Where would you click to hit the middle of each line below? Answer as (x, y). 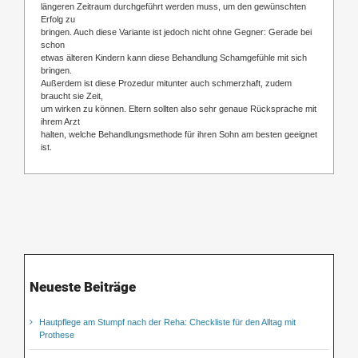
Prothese (57, 335)
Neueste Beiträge (83, 287)
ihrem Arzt (60, 121)
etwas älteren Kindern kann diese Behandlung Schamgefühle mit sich (174, 57)
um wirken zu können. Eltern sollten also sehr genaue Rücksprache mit (179, 108)
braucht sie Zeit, (72, 95)
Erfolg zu (58, 19)
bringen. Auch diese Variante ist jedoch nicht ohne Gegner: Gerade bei (176, 32)
